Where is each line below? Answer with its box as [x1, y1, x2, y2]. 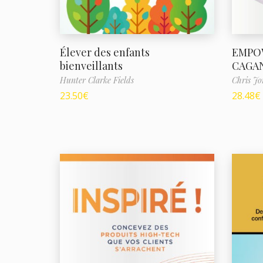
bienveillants [60, 58, 123, 73]
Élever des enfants [60, 45, 150, 59]
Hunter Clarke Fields [60, 74, 134, 86]
